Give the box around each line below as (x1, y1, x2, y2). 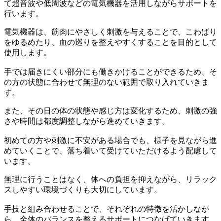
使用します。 (4, 48, 51, 57)
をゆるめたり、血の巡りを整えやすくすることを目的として (4, 38, 217, 47)
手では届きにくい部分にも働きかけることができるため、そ (4, 68, 217, 76)
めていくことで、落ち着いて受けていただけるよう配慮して (4, 147, 217, 155)
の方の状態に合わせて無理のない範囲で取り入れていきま (4, 78, 209, 87)
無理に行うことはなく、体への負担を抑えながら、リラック (4, 175, 217, 184)
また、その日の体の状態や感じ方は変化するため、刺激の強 (4, 107, 217, 115)
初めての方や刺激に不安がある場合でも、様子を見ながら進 (4, 136, 217, 145)
